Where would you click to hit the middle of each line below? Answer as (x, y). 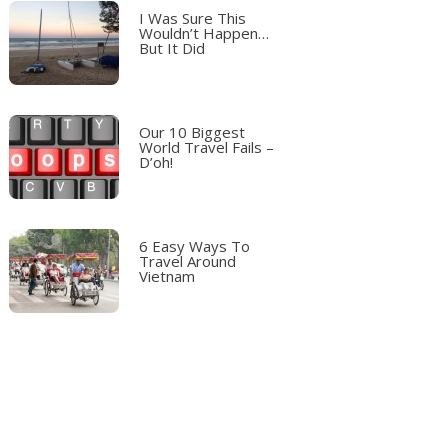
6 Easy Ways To (195, 246)
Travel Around (188, 261)
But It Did (172, 48)
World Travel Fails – (207, 147)
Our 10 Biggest (192, 132)
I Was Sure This (193, 18)
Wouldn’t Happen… (204, 33)
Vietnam (167, 276)
